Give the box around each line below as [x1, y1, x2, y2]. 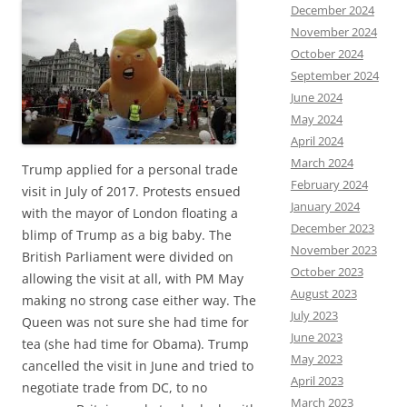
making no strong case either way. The [22, 292, 256, 309]
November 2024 [290, 24, 377, 40]
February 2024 [290, 176, 368, 193]
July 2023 [290, 307, 338, 323]
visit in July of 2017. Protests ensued [22, 183, 241, 200]
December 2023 [290, 220, 374, 236]
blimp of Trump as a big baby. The [22, 226, 232, 243]
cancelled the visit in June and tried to [22, 357, 253, 374]
